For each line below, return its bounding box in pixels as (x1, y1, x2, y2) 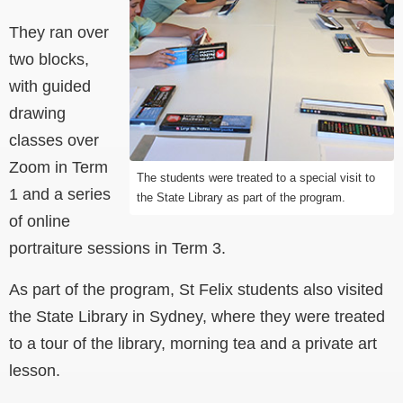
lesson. (9, 362, 60, 381)
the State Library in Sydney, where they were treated (9, 308, 385, 327)
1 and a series (9, 185, 111, 204)
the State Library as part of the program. (137, 191, 345, 205)
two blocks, (9, 50, 89, 69)
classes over (9, 131, 99, 150)
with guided (9, 77, 91, 96)
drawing (9, 104, 66, 123)
